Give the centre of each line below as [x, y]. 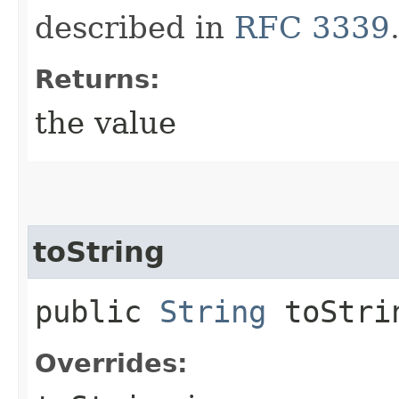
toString [99, 252]
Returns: [98, 79]
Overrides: [111, 363]
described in [134, 27]
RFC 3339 [312, 27]
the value [106, 122]
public [97, 311]
